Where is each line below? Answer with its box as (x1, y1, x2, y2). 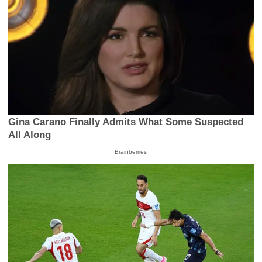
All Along (8, 129, 51, 141)
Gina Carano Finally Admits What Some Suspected (8, 116, 244, 128)
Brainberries (115, 149, 147, 156)
